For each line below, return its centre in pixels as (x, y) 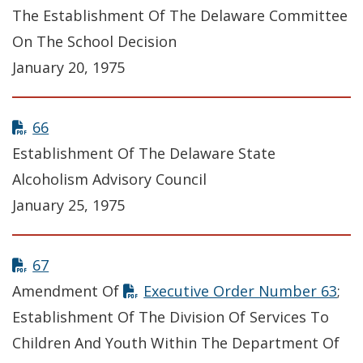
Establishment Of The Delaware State (144, 154)
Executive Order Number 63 (241, 291)
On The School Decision (94, 42)
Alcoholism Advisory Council (109, 179)
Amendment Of (68, 291)
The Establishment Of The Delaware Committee (180, 16)
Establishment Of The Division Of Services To (171, 317)
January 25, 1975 (68, 205)
